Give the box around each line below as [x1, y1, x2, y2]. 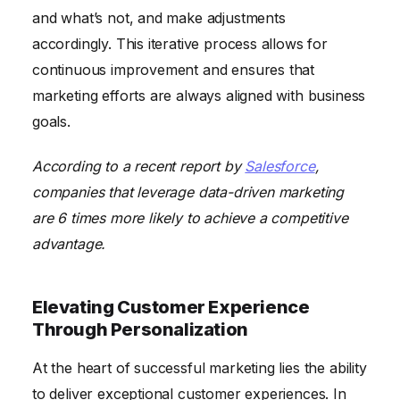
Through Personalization [32, 318, 248, 340]
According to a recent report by [32, 156, 246, 175]
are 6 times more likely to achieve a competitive [32, 208, 348, 227]
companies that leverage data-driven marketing [32, 182, 345, 201]
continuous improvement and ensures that [32, 60, 315, 79]
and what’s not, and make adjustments [32, 8, 286, 27]
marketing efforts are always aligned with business [32, 86, 366, 104]
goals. [32, 112, 71, 130]
